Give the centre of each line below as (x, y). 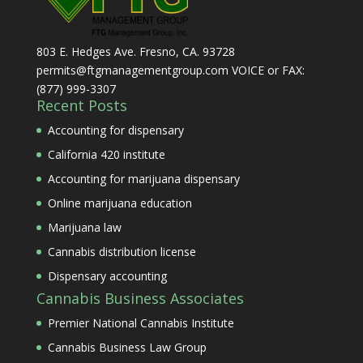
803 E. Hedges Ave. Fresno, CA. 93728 (135, 51)
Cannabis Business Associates (140, 298)
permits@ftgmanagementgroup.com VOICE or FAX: (170, 70)
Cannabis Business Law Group (127, 347)
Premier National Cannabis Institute (141, 323)
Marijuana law (84, 227)
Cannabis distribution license (122, 252)
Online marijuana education (120, 203)
